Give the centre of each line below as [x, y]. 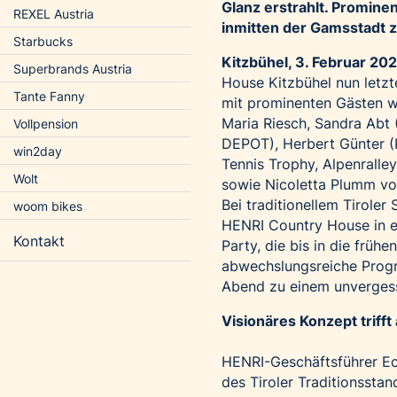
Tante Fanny [49, 96]
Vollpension [46, 124]
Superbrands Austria [73, 69]
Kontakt [39, 241]
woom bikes [48, 206]
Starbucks [43, 41]
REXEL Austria [54, 14]
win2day [38, 151]
